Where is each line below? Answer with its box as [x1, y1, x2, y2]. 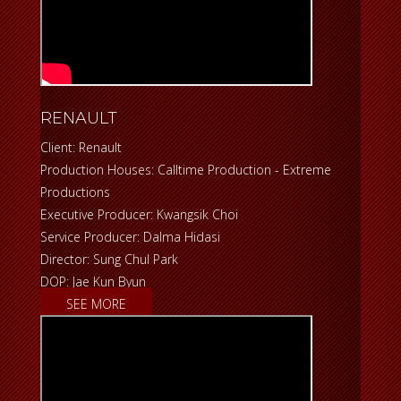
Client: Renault [40, 139, 122, 157]
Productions [40, 183, 110, 201]
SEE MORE [66, 295, 126, 313]
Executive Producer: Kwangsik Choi [40, 206, 238, 224]
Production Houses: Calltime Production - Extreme [40, 161, 331, 179]
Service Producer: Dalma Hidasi [40, 228, 220, 246]
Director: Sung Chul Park [40, 251, 182, 269]
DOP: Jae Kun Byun [40, 273, 146, 291]
